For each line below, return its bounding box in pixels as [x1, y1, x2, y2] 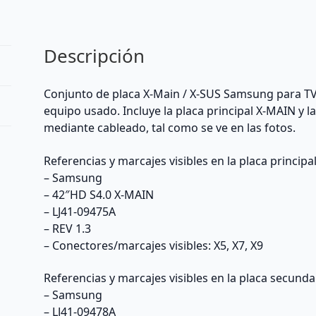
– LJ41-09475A [44, 203, 116, 219]
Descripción [44, 43, 145, 69]
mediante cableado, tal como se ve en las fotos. [44, 119, 296, 135]
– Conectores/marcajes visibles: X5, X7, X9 [44, 237, 264, 253]
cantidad [108, 13, 155, 30]
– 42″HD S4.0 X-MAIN [44, 186, 154, 202]
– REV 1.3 [44, 220, 92, 236]
